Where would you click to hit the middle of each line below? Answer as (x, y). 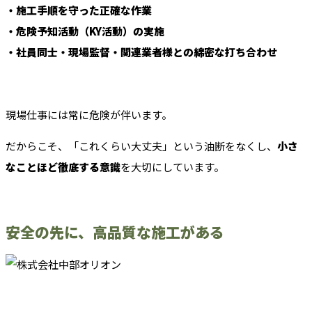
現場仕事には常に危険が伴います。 (89, 115)
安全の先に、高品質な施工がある (115, 232)
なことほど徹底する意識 (63, 167)
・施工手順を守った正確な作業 (79, 10)
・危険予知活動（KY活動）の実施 (85, 31)
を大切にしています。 (172, 167)
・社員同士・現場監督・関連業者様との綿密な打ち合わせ (141, 52)
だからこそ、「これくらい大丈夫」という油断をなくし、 (141, 146)
